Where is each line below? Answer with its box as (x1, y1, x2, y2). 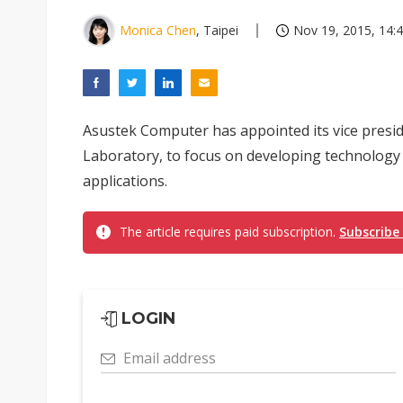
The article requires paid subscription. (120, 223, 339, 240)
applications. (83, 171, 167, 191)
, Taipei (196, 22, 238, 39)
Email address (123, 348, 216, 368)
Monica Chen (120, 22, 196, 39)
